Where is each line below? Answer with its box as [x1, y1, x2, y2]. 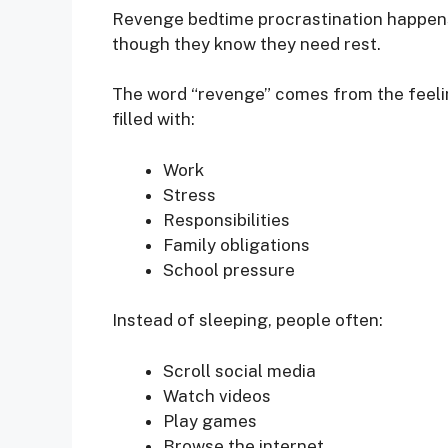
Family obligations [163, 234, 310, 255]
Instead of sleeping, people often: [112, 310, 383, 331]
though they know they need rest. [112, 33, 381, 54]
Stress [163, 184, 216, 205]
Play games [163, 410, 257, 431]
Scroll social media [163, 360, 316, 381]
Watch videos [163, 385, 271, 406]
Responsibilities [163, 209, 290, 230]
